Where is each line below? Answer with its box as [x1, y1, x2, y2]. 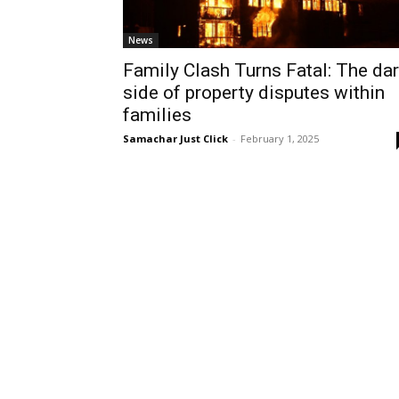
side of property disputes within [123, 82, 385, 103]
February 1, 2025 [240, 132, 319, 145]
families [123, 104, 191, 126]
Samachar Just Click [123, 132, 228, 145]
